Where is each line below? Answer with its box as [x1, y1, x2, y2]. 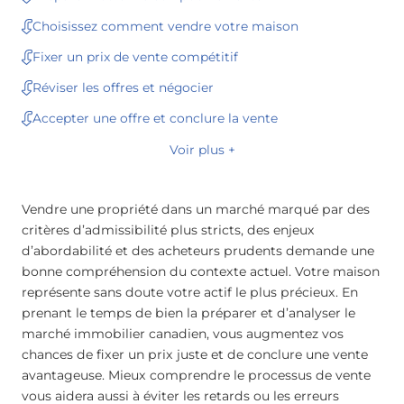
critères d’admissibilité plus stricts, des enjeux [22, 221, 315, 238]
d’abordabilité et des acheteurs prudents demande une [22, 242, 374, 259]
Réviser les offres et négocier [32, 79, 214, 95]
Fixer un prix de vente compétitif [32, 49, 238, 64]
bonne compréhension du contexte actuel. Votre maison [22, 262, 380, 280]
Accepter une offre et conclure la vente [32, 110, 278, 125]
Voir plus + [169, 142, 235, 157]
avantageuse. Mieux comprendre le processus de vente [22, 366, 371, 383]
